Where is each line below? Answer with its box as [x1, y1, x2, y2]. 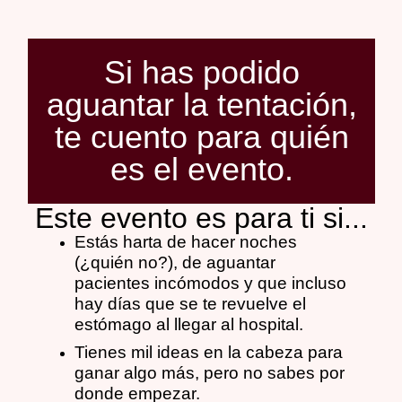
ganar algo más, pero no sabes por [74, 363, 345, 382]
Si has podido [103, 54, 300, 91]
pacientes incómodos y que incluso [74, 274, 347, 293]
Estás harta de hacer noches [74, 232, 298, 251]
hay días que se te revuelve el [74, 294, 307, 313]
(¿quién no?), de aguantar [74, 253, 276, 272]
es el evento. [109, 151, 293, 188]
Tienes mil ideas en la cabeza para [74, 343, 344, 362]
